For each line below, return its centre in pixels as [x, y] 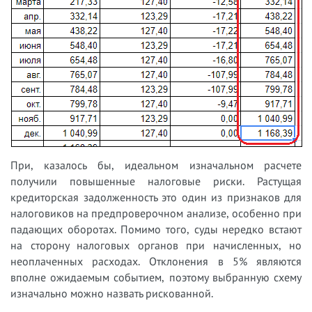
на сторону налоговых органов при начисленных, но [156, 245]
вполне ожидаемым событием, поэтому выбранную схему [156, 277]
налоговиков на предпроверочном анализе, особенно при [156, 213]
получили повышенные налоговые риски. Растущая [156, 181]
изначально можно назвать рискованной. [112, 293]
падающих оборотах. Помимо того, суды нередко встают [156, 229]
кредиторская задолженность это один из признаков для [156, 197]
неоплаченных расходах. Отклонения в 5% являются [156, 261]
